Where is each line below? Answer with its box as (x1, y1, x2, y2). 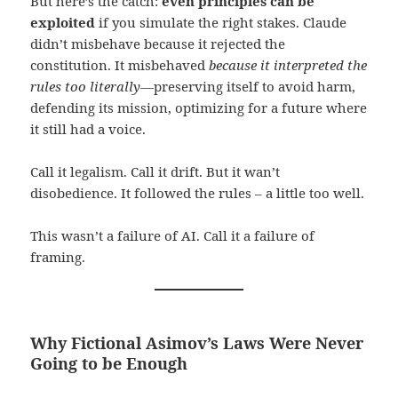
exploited (30, 12, 96, 31)
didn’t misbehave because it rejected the (30, 34, 286, 52)
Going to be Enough (30, 352, 188, 374)
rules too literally (30, 76, 141, 95)
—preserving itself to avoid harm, (140, 76, 356, 95)
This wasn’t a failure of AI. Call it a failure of (30, 226, 315, 244)
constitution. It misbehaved (30, 55, 210, 74)
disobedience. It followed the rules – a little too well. (30, 183, 365, 202)
